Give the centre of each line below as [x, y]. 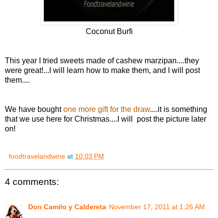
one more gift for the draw [107, 109]
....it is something [179, 109]
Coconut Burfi [109, 31]
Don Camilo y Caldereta [67, 207]
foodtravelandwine [37, 156]
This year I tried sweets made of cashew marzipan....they [102, 60]
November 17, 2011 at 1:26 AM [157, 207]
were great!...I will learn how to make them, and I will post [102, 70]
